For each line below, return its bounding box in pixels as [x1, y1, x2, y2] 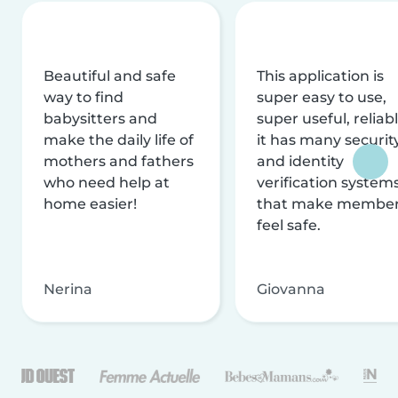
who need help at [44, 173, 170, 191]
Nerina [44, 280, 92, 298]
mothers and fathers [44, 152, 194, 170]
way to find [44, 88, 123, 106]
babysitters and [44, 109, 157, 127]
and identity [257, 152, 344, 170]
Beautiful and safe [44, 67, 176, 84]
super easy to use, [257, 88, 386, 106]
